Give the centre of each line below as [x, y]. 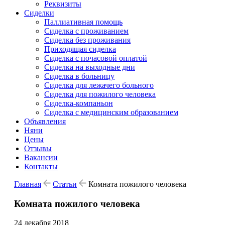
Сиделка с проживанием [86, 31]
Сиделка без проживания [87, 40]
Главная [28, 184]
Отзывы [38, 148]
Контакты [41, 166]
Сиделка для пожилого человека [100, 94]
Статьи [65, 184]
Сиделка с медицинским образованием [111, 112]
